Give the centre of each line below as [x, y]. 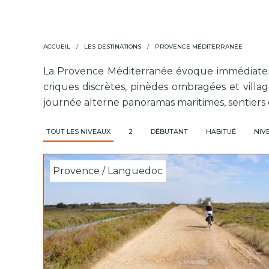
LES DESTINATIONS [113, 47]
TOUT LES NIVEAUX [78, 131]
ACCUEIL [57, 47]
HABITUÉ [221, 131]
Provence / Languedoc [108, 171]
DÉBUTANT [169, 131]
